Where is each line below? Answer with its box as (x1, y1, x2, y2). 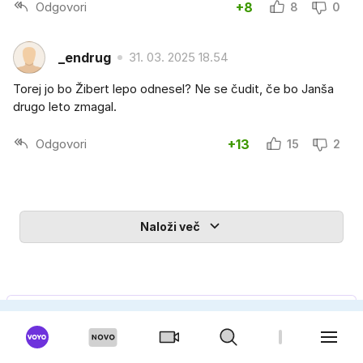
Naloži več (140, 220, 200, 234)
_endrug (58, 49, 111, 66)
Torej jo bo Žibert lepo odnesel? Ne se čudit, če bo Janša (13, 81, 334, 97)
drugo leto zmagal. (13, 99, 117, 115)
